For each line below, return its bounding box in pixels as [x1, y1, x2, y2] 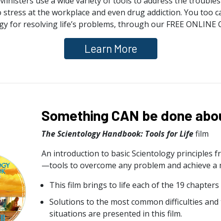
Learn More [84, 42, 137, 55]
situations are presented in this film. [49, 208, 182, 219]
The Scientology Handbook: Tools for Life [41, 128, 193, 139]
